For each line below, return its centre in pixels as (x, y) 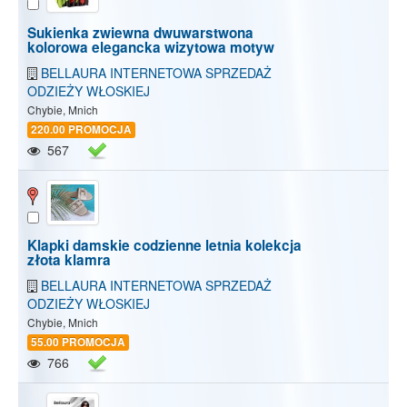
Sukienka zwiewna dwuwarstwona (140, 33)
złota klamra (69, 260)
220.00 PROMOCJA (81, 130)
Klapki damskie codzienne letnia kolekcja (164, 246)
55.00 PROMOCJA (78, 342)
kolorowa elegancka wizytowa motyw (151, 48)
